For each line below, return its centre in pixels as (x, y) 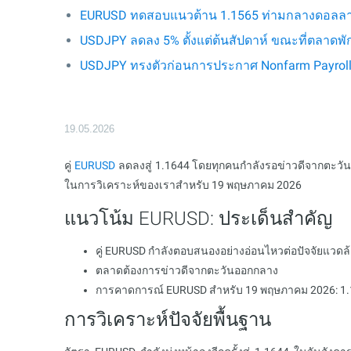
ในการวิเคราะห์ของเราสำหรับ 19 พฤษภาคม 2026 (183, 185)
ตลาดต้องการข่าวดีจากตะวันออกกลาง (187, 270)
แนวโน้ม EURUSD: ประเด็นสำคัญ (198, 219)
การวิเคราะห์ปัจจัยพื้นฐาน (168, 320)
